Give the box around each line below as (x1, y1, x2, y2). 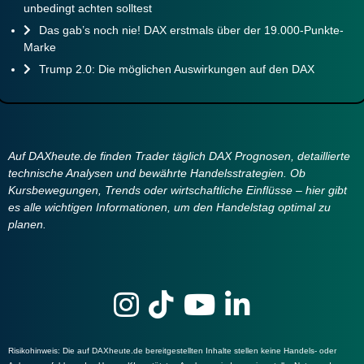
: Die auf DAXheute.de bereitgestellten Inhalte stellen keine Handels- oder (58, 346, 336, 356)
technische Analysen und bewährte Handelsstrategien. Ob (8, 166, 305, 180)
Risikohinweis (8, 346, 58, 356)
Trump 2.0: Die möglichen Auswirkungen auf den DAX (39, 62, 314, 76)
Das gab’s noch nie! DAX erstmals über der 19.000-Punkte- (39, 23, 344, 37)
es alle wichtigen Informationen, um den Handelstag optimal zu (8, 200, 331, 214)
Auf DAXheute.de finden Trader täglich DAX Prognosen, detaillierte (8, 149, 350, 162)
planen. (8, 217, 46, 231)
